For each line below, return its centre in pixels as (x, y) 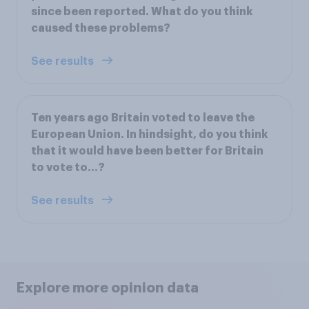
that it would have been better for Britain (147, 151)
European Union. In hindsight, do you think (149, 134)
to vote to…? (68, 167)
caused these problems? (101, 28)
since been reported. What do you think (142, 11)
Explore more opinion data (108, 287)
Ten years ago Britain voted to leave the (143, 118)
